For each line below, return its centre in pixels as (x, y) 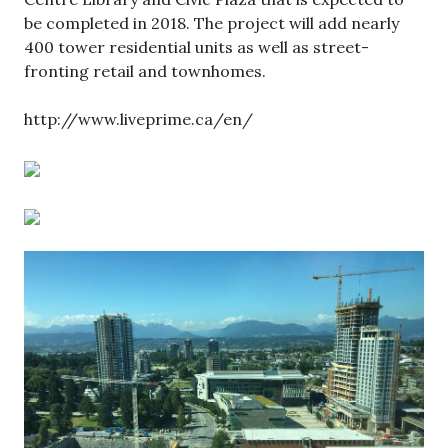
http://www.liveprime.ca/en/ (138, 118)
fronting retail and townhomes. (145, 70)
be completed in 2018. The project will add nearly (211, 22)
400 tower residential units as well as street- (196, 46)
